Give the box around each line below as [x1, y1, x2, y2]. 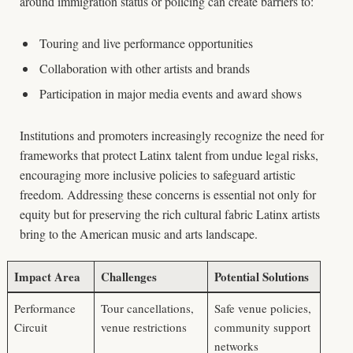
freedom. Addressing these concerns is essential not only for [20, 186, 316, 203]
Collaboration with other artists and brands [39, 60, 250, 77]
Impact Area [13, 268, 80, 286]
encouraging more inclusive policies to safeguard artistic [20, 166, 295, 184]
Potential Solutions [214, 268, 309, 286]
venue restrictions [100, 319, 187, 336]
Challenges [100, 268, 157, 286]
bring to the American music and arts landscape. [20, 225, 258, 243]
